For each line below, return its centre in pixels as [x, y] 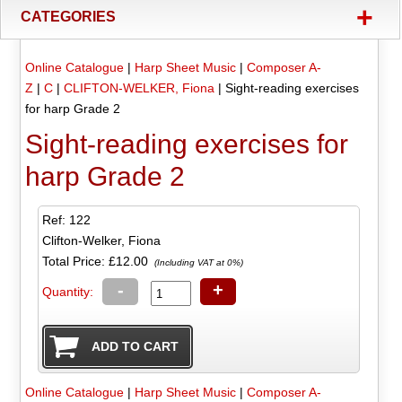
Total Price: [76, 261]
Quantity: [68, 291]
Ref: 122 [67, 219]
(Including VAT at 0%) [198, 262]
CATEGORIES [69, 17]
